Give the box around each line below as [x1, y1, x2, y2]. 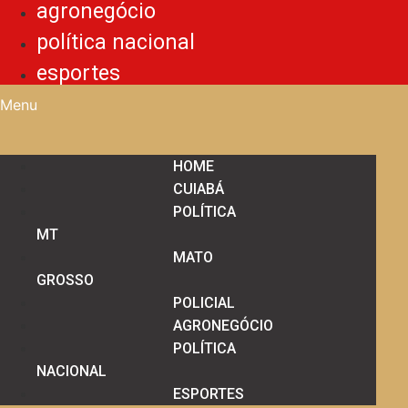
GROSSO [36, 271, 94, 290]
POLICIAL [173, 294, 235, 312]
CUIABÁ [173, 180, 224, 199]
